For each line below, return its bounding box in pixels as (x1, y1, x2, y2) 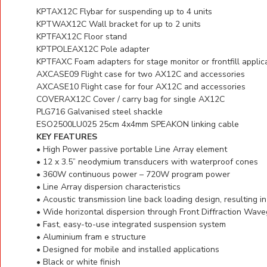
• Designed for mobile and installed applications (36, 243, 219, 255)
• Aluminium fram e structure (36, 231, 146, 243)
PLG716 (36, 105, 65, 117)
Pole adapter (101, 43, 150, 55)
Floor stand (84, 30, 127, 42)
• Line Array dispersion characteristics (36, 181, 181, 193)
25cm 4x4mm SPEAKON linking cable (99, 118, 239, 130)
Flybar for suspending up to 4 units (80, 5, 212, 17)
